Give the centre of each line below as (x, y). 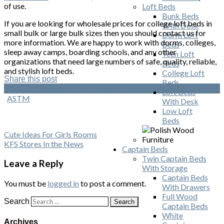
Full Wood (180, 196)
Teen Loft (178, 54)
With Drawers (186, 187)
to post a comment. (112, 183)
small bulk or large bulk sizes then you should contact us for (105, 33)
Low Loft (177, 111)
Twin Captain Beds (174, 158)
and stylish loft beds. (39, 71)
